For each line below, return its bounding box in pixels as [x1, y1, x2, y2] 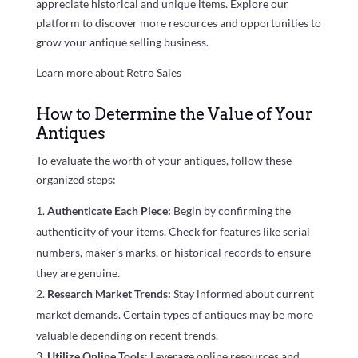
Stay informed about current [173, 286, 314, 300]
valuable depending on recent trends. [35, 328, 218, 342]
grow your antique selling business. [35, 34, 209, 49]
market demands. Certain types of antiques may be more [35, 307, 313, 321]
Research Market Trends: [46, 286, 173, 300]
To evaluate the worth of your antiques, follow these [35, 153, 292, 167]
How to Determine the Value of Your [35, 104, 312, 124]
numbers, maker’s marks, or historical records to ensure [35, 245, 311, 259]
